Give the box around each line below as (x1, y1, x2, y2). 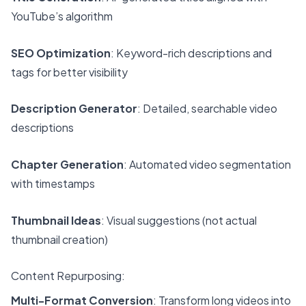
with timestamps (11, 176, 95, 191)
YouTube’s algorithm (11, 9, 113, 24)
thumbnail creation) (11, 232, 108, 247)
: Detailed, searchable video (137, 101, 277, 116)
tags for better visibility (11, 64, 128, 79)
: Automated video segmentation (124, 157, 291, 172)
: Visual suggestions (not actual (101, 212, 257, 227)
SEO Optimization (11, 45, 111, 60)
